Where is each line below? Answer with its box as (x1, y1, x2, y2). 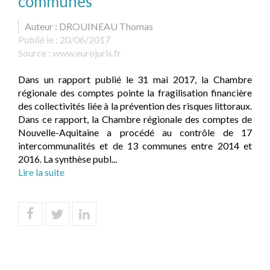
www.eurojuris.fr (52, 47, 121, 58)
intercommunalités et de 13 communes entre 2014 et (18, 140, 252, 151)
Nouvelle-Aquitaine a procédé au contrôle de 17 (18, 127, 252, 138)
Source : (18, 47, 52, 58)
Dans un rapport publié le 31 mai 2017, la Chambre (18, 74, 252, 85)
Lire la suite (18, 166, 64, 178)
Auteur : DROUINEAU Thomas (25, 20, 153, 32)
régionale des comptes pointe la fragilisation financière (18, 87, 252, 98)
